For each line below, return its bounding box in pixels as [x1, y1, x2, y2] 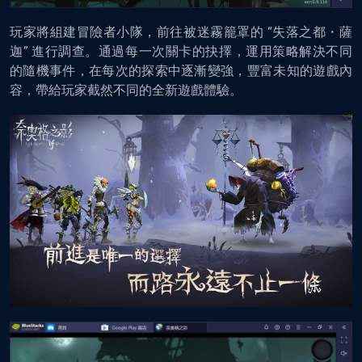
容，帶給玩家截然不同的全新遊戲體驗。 [10, 82, 242, 98]
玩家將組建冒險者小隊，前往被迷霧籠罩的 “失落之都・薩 [10, 23, 352, 40]
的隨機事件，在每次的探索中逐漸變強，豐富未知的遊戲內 [10, 62, 352, 78]
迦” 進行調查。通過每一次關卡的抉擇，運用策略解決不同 [10, 43, 352, 59]
